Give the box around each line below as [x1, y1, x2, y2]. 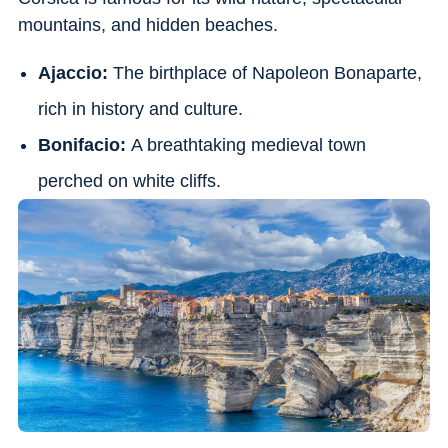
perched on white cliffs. [37, 170, 221, 191]
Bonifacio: [37, 134, 131, 155]
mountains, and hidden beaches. [17, 14, 278, 35]
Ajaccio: [37, 62, 113, 83]
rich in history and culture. [37, 98, 243, 119]
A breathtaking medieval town [130, 134, 366, 155]
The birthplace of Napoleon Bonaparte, [112, 62, 422, 83]
